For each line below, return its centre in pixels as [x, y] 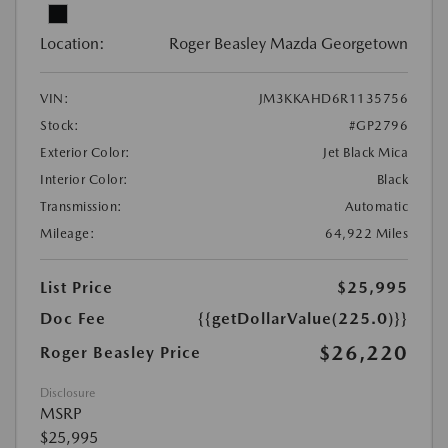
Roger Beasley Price [120, 353]
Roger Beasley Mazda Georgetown [288, 44]
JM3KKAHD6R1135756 [333, 99]
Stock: [59, 126]
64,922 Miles [366, 234]
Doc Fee [73, 319]
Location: [72, 44]
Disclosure [67, 393]
